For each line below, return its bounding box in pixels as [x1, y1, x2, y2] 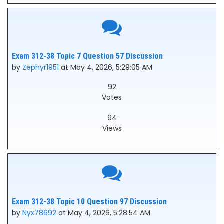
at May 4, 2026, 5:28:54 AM [56, 208, 150, 218]
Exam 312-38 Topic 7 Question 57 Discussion [12, 51, 163, 61]
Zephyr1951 [22, 62, 59, 72]
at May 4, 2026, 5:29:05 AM [59, 62, 152, 72]
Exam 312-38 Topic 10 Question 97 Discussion [12, 197, 167, 206]
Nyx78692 [22, 208, 56, 218]
